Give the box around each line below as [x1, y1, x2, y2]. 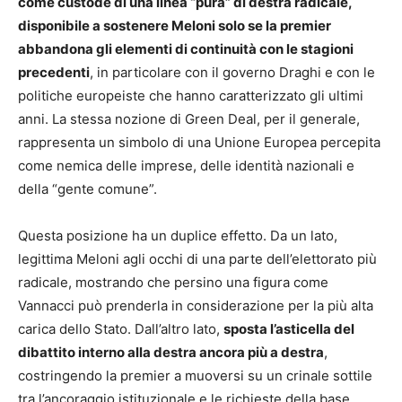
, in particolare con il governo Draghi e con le [90, 64, 375, 82]
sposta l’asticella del [223, 320, 354, 338]
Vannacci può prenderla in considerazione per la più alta [18, 297, 373, 315]
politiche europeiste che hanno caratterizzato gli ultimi [18, 87, 363, 105]
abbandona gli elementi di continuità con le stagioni [18, 40, 354, 58]
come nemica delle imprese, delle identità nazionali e [18, 157, 354, 175]
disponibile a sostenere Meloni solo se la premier [18, 17, 331, 35]
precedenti [18, 64, 90, 82]
